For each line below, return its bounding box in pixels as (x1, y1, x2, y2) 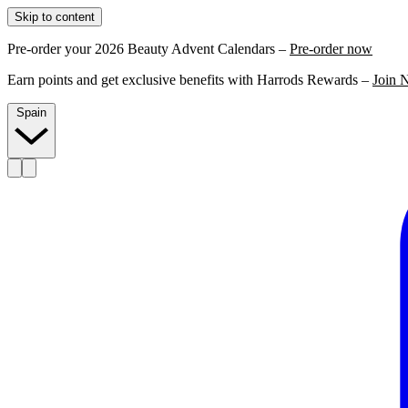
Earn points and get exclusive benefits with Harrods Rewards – (7, 72, 372, 87)
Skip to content (15, 10, 95, 24)
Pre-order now (290, 41, 372, 56)
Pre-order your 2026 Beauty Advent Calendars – (7, 41, 290, 56)
